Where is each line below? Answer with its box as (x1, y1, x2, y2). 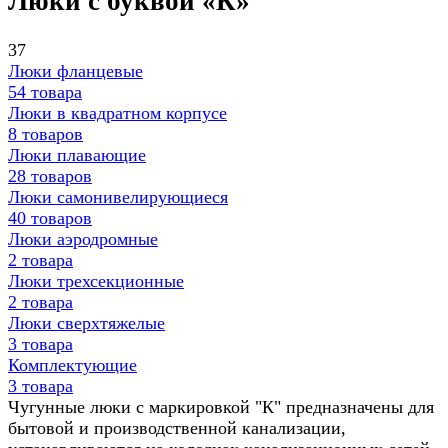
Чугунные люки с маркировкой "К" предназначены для (8, 396, 434, 417)
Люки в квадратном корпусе (8, 102, 227, 123)
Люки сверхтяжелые (8, 312, 165, 333)
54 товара (8, 81, 82, 102)
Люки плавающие (8, 144, 146, 165)
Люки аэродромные (8, 228, 158, 249)
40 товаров (8, 207, 92, 228)
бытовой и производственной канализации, (8, 417, 346, 438)
